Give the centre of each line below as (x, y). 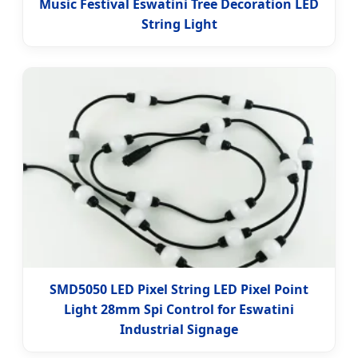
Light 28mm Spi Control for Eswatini (179, 310)
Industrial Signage (179, 330)
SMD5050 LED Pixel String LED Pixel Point (179, 290)
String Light (179, 24)
